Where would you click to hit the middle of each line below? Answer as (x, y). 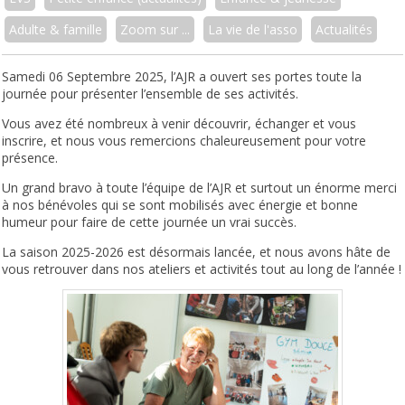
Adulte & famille (56, 30)
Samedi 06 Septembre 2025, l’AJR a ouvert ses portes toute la (182, 77)
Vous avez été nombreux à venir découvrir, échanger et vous (179, 124)
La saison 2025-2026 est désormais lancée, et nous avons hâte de (197, 252)
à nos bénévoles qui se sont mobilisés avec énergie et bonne (180, 205)
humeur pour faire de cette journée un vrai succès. (150, 222)
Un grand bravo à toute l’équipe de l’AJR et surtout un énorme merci (200, 188)
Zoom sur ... (155, 30)
